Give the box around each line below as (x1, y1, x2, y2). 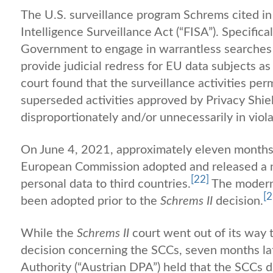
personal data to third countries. (21, 177, 191, 190)
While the (21, 227, 77, 239)
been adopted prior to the (21, 194, 160, 207)
